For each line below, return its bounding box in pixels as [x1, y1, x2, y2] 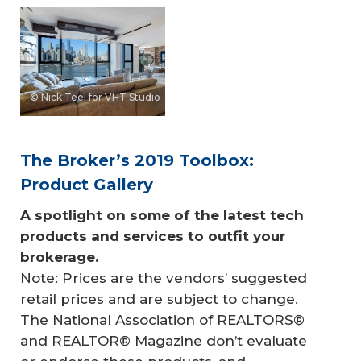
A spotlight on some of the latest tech [20, 207, 308, 224]
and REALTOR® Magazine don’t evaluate [20, 333, 307, 350]
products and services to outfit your [20, 228, 289, 245]
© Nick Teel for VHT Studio [30, 91, 160, 104]
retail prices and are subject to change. [20, 291, 298, 308]
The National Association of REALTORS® [20, 312, 305, 329]
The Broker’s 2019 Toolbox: [20, 151, 254, 171]
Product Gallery [20, 175, 153, 195]
